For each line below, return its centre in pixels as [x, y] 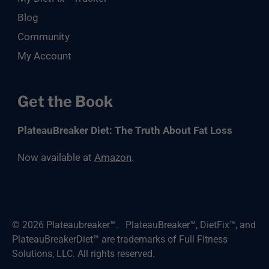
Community [43, 37]
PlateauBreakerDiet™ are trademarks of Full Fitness [120, 239]
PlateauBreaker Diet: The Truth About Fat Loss [125, 130]
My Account [44, 56]
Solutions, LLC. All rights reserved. [83, 254]
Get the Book [65, 101]
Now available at [56, 157]
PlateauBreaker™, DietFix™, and [191, 225]
